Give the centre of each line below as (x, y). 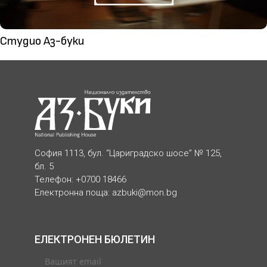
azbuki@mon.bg (144, 192)
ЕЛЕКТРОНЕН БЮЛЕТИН (94, 240)
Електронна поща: (73, 192)
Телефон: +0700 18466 (80, 179)
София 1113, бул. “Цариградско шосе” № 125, (128, 153)
